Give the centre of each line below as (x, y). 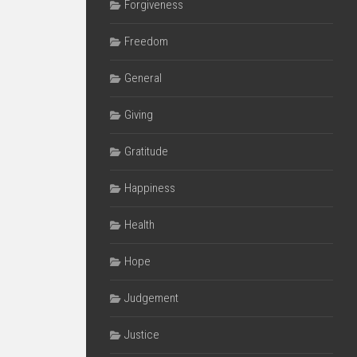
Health (139, 225)
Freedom (146, 41)
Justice (142, 335)
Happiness (150, 188)
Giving (139, 115)
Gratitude (146, 151)
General (143, 78)
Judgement (151, 298)
